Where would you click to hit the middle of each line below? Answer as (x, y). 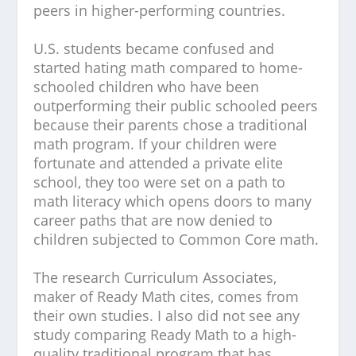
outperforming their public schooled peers (176, 106)
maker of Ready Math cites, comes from (166, 296)
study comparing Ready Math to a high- (165, 335)
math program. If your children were (155, 144)
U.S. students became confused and (154, 48)
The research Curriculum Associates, (155, 277)
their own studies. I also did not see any (167, 315)
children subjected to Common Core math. (176, 239)
